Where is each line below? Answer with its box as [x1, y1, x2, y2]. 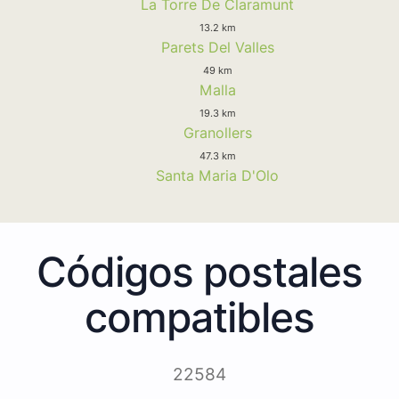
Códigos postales [37, 246, 362, 297]
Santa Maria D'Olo [156, 166, 279, 184]
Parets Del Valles [160, 37, 274, 56]
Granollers [183, 123, 252, 142]
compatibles [85, 291, 314, 342]
